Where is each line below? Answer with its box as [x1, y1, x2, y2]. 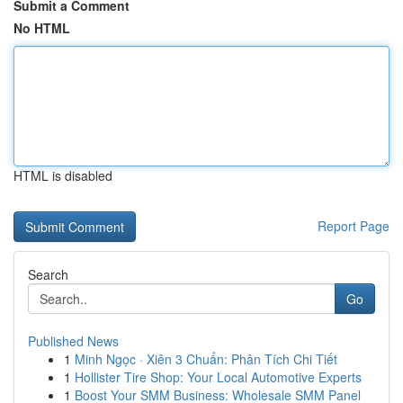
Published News [28, 332, 119, 350]
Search [28, 265, 68, 283]
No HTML [13, 19, 70, 37]
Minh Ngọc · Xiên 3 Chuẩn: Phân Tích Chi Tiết [75, 350, 337, 368]
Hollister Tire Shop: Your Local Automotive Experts [75, 368, 362, 386]
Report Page [318, 217, 390, 235]
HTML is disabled [13, 166, 112, 184]
